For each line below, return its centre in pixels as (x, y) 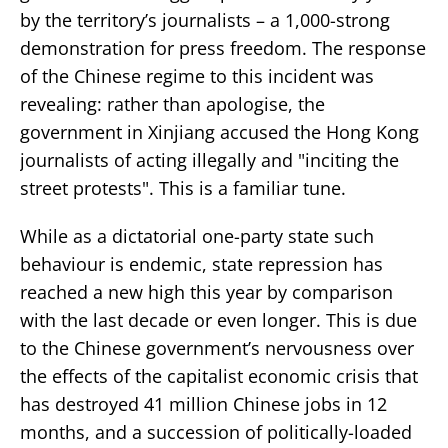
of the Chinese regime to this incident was (197, 75)
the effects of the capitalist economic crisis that (219, 375)
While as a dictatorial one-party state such (197, 235)
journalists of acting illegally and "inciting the (209, 159)
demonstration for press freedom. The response (223, 47)
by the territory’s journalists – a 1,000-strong (205, 19)
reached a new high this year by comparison (206, 291)
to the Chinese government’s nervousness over (217, 347)
